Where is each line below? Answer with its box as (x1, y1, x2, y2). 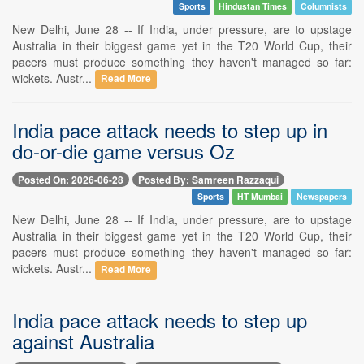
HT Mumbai (237, 189, 284, 202)
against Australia (12, 326, 154, 355)
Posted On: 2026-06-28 (18, 171, 123, 187)
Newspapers (296, 189, 347, 202)
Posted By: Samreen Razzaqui (138, 171, 279, 187)
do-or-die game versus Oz (12, 136, 235, 165)
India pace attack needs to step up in (12, 115, 327, 144)
